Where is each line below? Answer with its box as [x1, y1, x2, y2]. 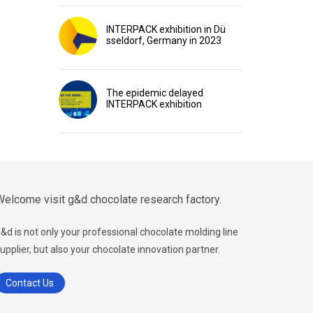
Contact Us [6, 277, 54, 289]
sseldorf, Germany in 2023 [105, 35, 221, 46]
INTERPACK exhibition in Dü [105, 24, 226, 35]
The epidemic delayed [105, 87, 203, 99]
